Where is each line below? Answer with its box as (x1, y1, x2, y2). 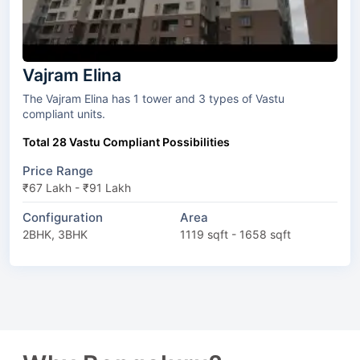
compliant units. (22, 106, 105, 121)
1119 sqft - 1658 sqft (180, 227, 291, 241)
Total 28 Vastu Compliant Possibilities (22, 134, 230, 149)
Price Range (22, 162, 93, 178)
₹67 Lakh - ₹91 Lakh (22, 180, 131, 194)
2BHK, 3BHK (22, 227, 88, 241)
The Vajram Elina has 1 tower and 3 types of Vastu (22, 91, 209, 105)
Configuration (22, 209, 103, 225)
